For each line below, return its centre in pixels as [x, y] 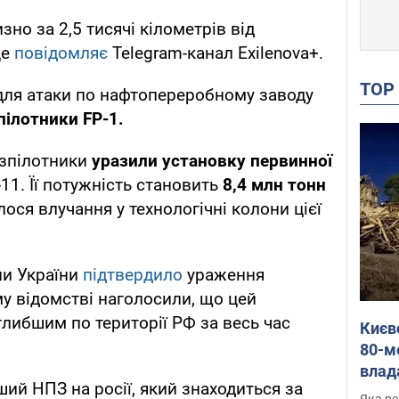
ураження [226, 275]
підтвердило [135, 275]
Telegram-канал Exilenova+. [218, 53]
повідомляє [63, 53]
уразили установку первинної [212, 161]
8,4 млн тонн [274, 185]
